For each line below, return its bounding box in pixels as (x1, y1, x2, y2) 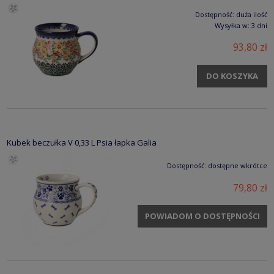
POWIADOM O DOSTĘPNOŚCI (144, 210, 260, 222)
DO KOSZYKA (206, 70, 258, 81)
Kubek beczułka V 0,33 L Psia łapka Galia (7, 137, 157, 149)
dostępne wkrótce (208, 161, 267, 171)
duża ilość (236, 9, 267, 19)
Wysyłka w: (215, 20, 250, 30)
